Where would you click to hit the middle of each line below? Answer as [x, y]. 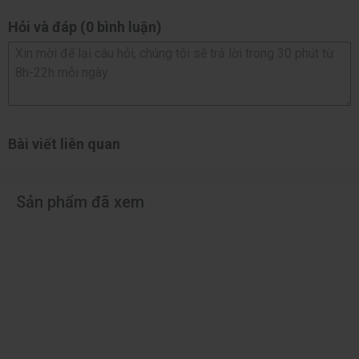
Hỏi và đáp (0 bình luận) [85, 26]
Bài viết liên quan [64, 143]
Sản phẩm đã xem [80, 202]
